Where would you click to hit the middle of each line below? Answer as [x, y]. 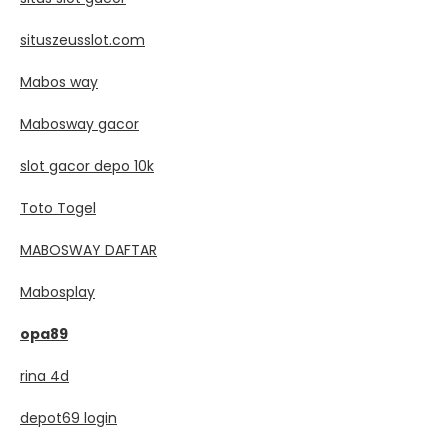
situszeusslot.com [82, 40]
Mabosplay [57, 292]
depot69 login [68, 418]
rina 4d [44, 376]
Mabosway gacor [79, 124]
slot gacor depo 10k [87, 166]
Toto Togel [58, 208]
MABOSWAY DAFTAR [88, 250]
